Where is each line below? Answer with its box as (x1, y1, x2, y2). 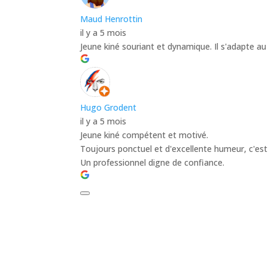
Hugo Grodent (80, 101, 137, 113)
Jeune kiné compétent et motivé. (80, 129, 209, 141)
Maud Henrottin (80, 13, 143, 25)
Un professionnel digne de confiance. (80, 156, 225, 168)
